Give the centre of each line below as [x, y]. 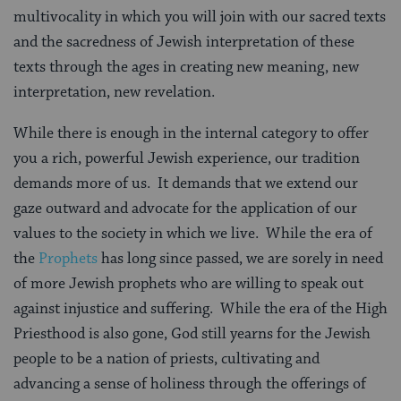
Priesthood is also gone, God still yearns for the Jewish [192, 333]
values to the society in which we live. [136, 233]
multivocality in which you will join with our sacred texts [200, 17]
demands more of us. [82, 183]
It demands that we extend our [258, 183]
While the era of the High [304, 308]
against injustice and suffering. [113, 308]
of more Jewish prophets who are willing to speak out [188, 283]
